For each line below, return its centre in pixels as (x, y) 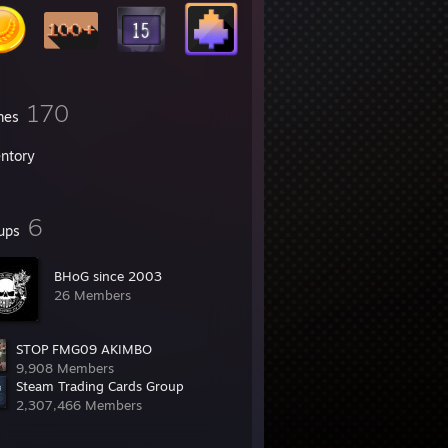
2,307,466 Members (79, 405)
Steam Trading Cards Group (100, 386)
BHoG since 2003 (108, 276)
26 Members (92, 295)
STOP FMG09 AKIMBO (84, 349)
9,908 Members (65, 368)
